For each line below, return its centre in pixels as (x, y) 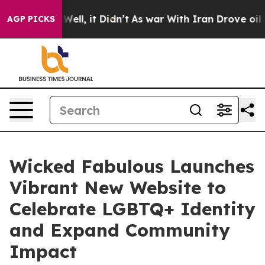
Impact (43, 251)
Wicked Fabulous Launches (132, 166)
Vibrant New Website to (118, 188)
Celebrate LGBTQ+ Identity (132, 209)
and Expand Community (120, 230)
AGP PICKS (31, 19)
